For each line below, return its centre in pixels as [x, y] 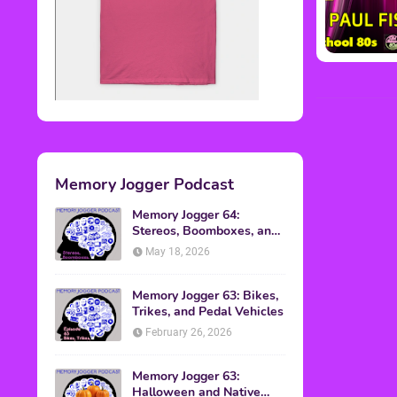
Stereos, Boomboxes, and [205, 231]
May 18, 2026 [178, 252]
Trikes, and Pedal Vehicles [208, 312]
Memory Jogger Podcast [144, 185]
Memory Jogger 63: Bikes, [205, 296]
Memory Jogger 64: [186, 215]
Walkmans [163, 247]
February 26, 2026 [189, 333]
